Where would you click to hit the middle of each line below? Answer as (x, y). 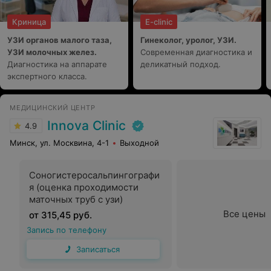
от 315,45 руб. (60, 215)
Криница (29, 22)
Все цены (244, 214)
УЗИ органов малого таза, (60, 40)
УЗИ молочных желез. (52, 52)
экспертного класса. (47, 76)
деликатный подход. (181, 64)
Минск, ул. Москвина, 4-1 (59, 143)
